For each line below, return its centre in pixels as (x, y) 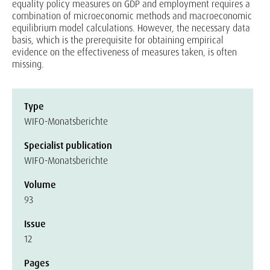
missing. (28, 64)
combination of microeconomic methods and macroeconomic (132, 16)
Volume (40, 185)
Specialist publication (68, 146)
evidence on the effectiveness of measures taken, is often (124, 52)
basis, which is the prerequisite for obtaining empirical (118, 40)
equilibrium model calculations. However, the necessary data (131, 28)
